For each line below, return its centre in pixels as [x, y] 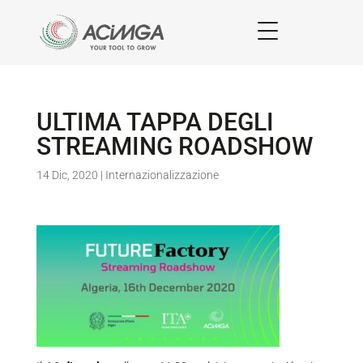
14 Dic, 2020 [67, 175]
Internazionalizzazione [162, 175]
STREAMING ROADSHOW [174, 146]
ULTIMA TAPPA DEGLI [155, 122]
